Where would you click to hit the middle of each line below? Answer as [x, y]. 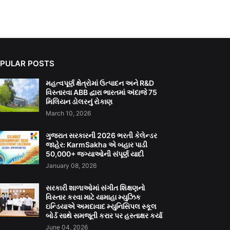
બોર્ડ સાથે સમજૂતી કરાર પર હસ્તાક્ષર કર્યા [104, 216]
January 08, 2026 [71, 166]
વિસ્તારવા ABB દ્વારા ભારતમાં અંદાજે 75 [102, 92]
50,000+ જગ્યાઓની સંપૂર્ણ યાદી [95, 154]
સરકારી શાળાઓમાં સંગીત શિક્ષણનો [96, 188]
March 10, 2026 [69, 113]
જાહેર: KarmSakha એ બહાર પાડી [97, 145]
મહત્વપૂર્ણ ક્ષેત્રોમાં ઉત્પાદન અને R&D [100, 83]
